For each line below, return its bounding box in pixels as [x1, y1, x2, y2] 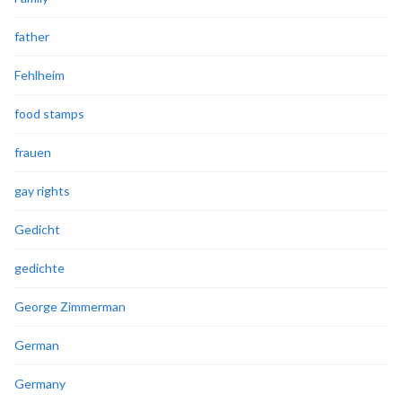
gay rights [14, 182, 70, 198]
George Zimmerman [14, 298, 126, 314]
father [14, 28, 49, 44]
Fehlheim [14, 66, 65, 83]
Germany [14, 375, 66, 391]
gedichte [14, 259, 65, 275]
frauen [14, 144, 51, 160]
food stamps [14, 105, 84, 121]
